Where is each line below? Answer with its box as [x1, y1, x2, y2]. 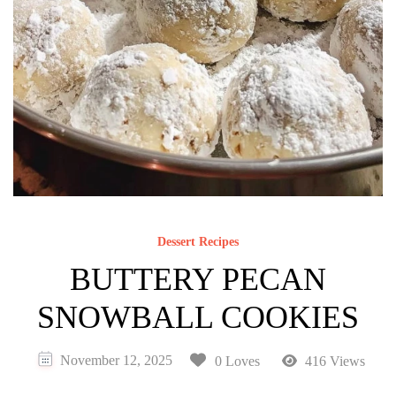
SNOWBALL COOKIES [37, 300, 359, 336]
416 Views [301, 353, 366, 369]
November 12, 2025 [59, 352, 172, 368]
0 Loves [214, 353, 260, 369]
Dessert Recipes [157, 235, 239, 249]
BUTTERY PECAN [70, 262, 326, 298]
